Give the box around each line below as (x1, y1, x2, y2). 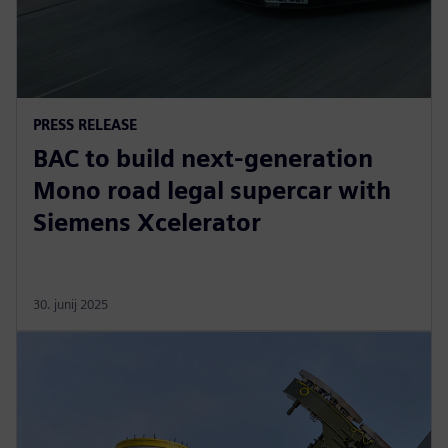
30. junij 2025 (33, 297, 108, 313)
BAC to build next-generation (33, 144, 373, 174)
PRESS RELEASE (33, 116, 137, 134)
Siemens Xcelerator (33, 208, 261, 238)
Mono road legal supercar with (33, 176, 391, 206)
